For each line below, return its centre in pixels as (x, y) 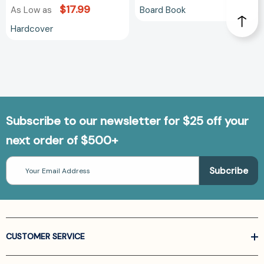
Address (20, 172)
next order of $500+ (62, 141)
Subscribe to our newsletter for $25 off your (127, 121)
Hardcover (32, 29)
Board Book (163, 10)
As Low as (32, 10)
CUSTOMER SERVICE (45, 237)
